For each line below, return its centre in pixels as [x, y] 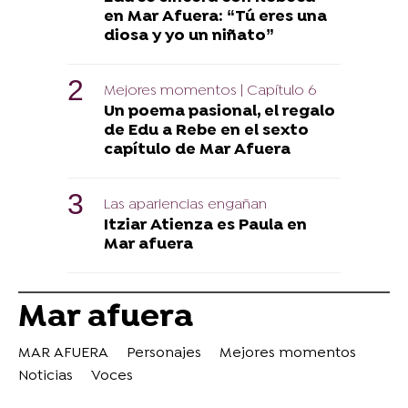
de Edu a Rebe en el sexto [206, 130]
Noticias [46, 376]
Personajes [164, 353]
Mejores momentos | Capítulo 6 [210, 91]
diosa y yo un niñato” [189, 36]
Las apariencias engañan [185, 204]
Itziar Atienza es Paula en [205, 225]
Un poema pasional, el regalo [219, 111]
